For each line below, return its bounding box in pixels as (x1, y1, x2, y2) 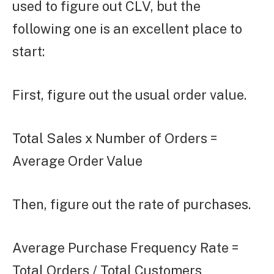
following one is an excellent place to (12, 21, 242, 37)
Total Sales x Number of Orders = (12, 130, 217, 146)
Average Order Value (12, 152, 143, 169)
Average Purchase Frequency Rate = (12, 239, 239, 256)
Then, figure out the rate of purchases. (12, 196, 251, 212)
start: (12, 43, 45, 60)
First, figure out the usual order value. (12, 86, 246, 103)
